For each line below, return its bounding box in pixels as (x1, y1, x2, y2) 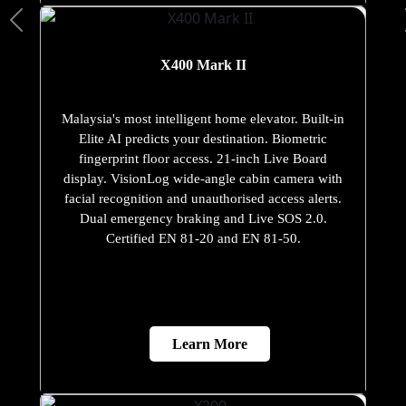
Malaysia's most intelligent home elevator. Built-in (62, 111, 344, 127)
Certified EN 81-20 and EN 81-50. (105, 231, 301, 246)
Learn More (172, 336, 247, 353)
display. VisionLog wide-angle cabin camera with (63, 171, 343, 187)
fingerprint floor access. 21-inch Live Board (79, 151, 327, 167)
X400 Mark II (159, 57, 246, 73)
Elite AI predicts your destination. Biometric (79, 131, 327, 147)
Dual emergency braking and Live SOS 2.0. (79, 211, 327, 227)
